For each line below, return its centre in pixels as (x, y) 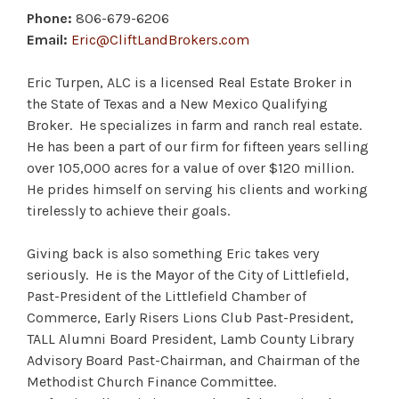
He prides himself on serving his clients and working (197, 189)
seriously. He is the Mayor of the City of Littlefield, (188, 274)
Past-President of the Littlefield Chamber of (167, 296)
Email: (47, 39)
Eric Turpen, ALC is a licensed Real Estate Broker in (189, 82)
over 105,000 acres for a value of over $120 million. (192, 167)
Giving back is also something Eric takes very (173, 253)
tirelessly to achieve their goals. (128, 210)
